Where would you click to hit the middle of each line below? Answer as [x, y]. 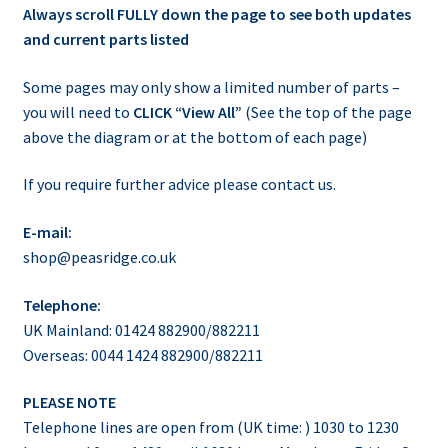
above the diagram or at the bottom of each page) [194, 136]
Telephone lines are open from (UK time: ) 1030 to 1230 [210, 427]
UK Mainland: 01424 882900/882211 [141, 329]
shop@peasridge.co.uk [99, 256]
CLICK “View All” [187, 111]
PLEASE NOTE [69, 402]
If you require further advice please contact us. [179, 184]
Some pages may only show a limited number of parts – [211, 86]
